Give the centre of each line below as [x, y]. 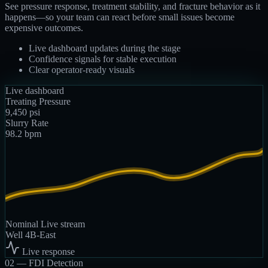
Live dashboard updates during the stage [105, 48]
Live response [47, 252]
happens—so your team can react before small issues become [120, 17]
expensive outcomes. [44, 28]
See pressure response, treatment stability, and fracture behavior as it [133, 7]
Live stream [63, 224]
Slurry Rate [27, 123]
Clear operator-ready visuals [82, 70]
